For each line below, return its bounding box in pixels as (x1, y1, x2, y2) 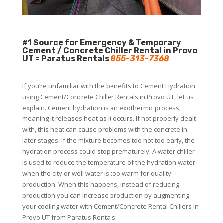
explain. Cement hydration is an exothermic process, (22, 103, 181, 112)
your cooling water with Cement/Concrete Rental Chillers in (22, 201, 199, 211)
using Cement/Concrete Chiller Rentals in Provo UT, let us (22, 92, 194, 101)
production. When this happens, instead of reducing (22, 179, 179, 189)
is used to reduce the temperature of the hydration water (22, 157, 195, 167)
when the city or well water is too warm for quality (22, 168, 171, 178)
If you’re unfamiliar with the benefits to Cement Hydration (22, 81, 195, 90)
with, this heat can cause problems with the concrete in (22, 124, 187, 134)
